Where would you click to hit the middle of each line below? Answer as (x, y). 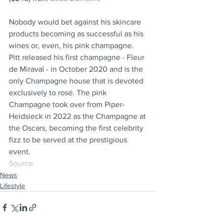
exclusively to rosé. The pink (59, 92)
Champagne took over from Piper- (67, 104)
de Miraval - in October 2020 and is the (77, 69)
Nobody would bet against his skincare (76, 22)
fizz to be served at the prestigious (69, 139)
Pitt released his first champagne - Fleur (78, 57)
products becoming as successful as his (77, 33)
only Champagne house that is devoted (77, 81)
